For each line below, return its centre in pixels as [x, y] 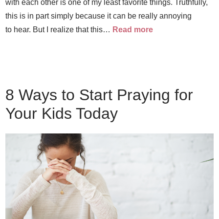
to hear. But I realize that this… [59, 30]
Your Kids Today [62, 113]
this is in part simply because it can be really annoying [99, 16]
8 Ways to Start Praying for [99, 95]
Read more [133, 30]
